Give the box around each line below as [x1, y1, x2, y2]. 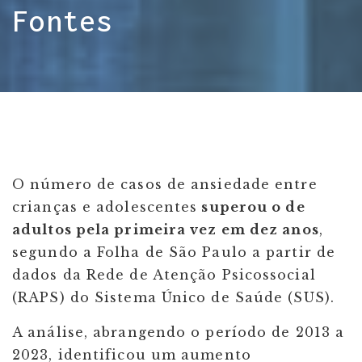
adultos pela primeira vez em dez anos [12, 221, 319, 238]
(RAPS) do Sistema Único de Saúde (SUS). [12, 289, 335, 305]
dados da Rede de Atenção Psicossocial [12, 267, 316, 283]
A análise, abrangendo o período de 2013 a [12, 324, 345, 340]
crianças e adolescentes [12, 199, 198, 215]
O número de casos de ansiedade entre [12, 176, 318, 192]
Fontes [12, 4, 130, 38]
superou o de [197, 199, 305, 215]
